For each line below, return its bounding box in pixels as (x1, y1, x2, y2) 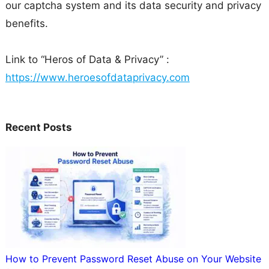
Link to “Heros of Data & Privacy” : (5, 53, 169, 66)
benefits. (5, 17, 48, 30)
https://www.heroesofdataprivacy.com (5, 71, 190, 84)
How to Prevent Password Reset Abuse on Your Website (5, 253, 261, 265)
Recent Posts (5, 121, 72, 134)
